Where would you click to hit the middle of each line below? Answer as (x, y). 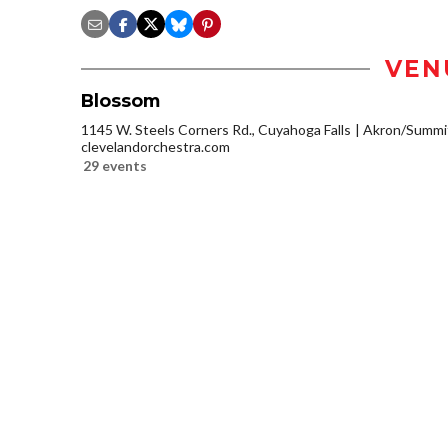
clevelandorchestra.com (155, 147)
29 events (115, 166)
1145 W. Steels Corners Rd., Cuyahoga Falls (216, 130)
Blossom (120, 101)
